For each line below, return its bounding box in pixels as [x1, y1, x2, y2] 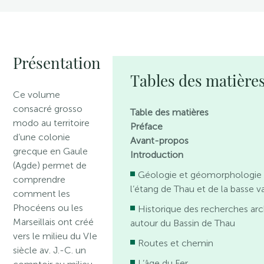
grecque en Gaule [13, 146, 88, 157]
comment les [13, 188, 71, 199]
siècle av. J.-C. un [13, 245, 87, 256]
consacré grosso [13, 103, 83, 114]
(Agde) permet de [13, 160, 87, 171]
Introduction [130, 149, 184, 160]
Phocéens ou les [13, 202, 84, 213]
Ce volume [13, 89, 61, 100]
